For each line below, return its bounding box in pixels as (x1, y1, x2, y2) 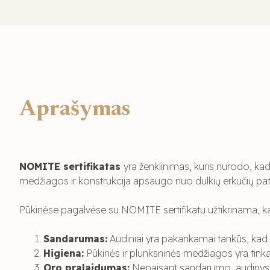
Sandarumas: (43, 232, 107, 245)
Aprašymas (19, 99, 130, 121)
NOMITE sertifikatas (19, 160, 124, 172)
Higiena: (43, 246, 84, 259)
